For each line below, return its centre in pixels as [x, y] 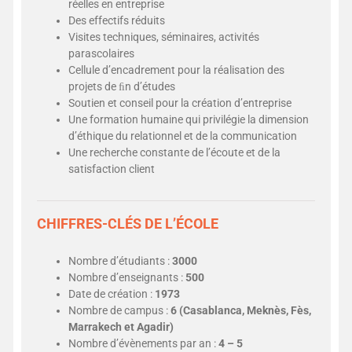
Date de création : [112, 294]
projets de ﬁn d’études [122, 86]
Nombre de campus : [120, 310]
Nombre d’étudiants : [121, 261]
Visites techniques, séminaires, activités [164, 37]
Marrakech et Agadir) [121, 327]
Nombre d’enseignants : [127, 277]
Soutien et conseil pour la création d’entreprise [180, 103]
